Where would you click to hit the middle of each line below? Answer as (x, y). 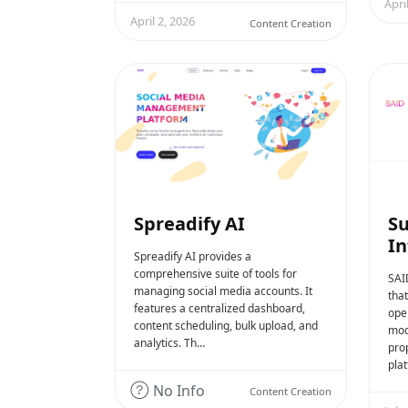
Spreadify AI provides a (193, 256)
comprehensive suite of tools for (215, 273)
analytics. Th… (169, 342)
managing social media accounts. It (223, 291)
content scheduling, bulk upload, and (226, 325)
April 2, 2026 (163, 20)
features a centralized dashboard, (219, 308)
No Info (177, 390)
